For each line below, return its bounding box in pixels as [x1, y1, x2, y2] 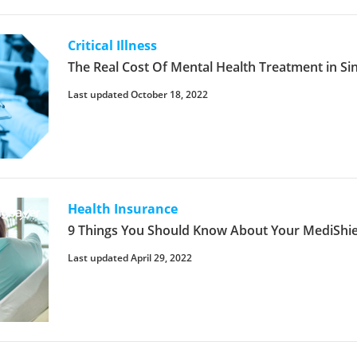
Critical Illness [68, 36, 158, 54]
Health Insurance [68, 199, 178, 218]
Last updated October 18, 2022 [68, 87, 209, 101]
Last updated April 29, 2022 [68, 250, 193, 265]
